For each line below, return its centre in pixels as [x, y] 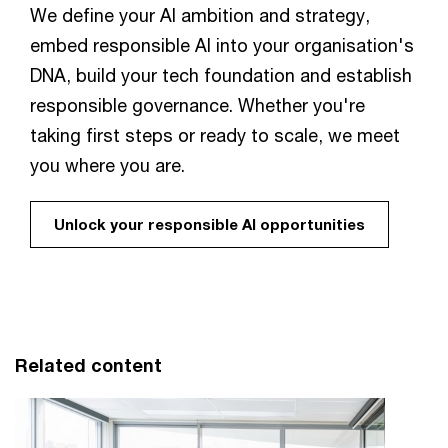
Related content [88, 364]
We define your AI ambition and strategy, [200, 14]
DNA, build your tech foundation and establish [221, 74]
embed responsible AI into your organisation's [222, 44]
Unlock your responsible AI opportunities [209, 223]
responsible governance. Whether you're [197, 104]
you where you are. [107, 164]
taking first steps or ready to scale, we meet [215, 134]
